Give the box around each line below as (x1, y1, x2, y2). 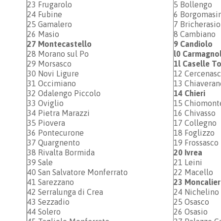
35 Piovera (27, 118, 65, 127)
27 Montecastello (27, 39, 92, 48)
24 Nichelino (174, 187, 219, 196)
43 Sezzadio (27, 197, 70, 206)
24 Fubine (27, 10, 62, 19)
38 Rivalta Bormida (27, 148, 95, 157)
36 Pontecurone (27, 128, 84, 137)
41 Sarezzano (27, 178, 74, 186)
